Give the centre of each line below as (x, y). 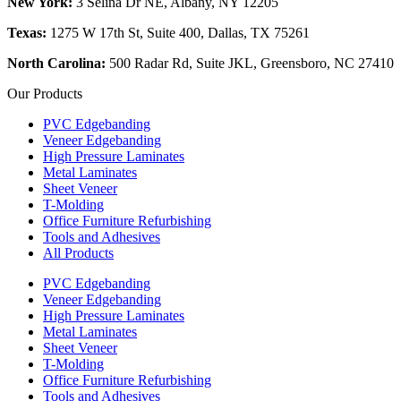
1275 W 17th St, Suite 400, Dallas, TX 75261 (178, 32)
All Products (78, 252)
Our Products (45, 93)
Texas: (27, 32)
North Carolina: (58, 63)
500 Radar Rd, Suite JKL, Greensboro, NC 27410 (252, 63)
